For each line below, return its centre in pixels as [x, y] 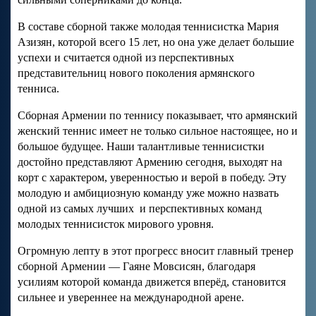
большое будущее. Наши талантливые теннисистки [141, 146]
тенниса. [38, 88]
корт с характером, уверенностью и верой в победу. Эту [152, 177]
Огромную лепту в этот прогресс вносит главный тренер [156, 250]
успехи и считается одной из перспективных [126, 57]
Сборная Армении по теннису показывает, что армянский [158, 115]
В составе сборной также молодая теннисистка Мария [148, 26]
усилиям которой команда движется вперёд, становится [152, 281]
